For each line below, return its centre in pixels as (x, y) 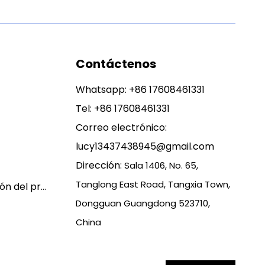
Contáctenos (116, 64)
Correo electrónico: (122, 127)
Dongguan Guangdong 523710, (143, 203)
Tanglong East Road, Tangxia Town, (153, 184)
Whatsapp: (103, 90)
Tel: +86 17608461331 (123, 109)
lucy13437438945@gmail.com (145, 146)
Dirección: (100, 165)
